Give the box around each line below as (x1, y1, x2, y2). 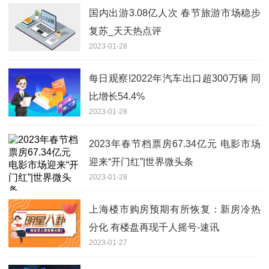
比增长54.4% (89, 91, 145, 102)
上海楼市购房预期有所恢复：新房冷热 (89, 204, 261, 215)
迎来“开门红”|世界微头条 (89, 157, 193, 168)
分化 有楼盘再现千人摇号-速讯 (89, 222, 219, 233)
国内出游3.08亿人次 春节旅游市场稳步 (89, 8, 261, 19)
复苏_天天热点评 (89, 26, 162, 37)
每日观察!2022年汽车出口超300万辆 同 (89, 73, 261, 84)
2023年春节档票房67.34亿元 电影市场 (89, 139, 261, 150)
